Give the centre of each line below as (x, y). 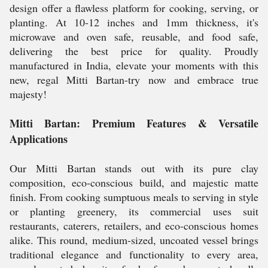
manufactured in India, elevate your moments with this (134, 66)
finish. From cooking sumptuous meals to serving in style (134, 197)
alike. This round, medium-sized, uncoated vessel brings (134, 240)
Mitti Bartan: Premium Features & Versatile (134, 124)
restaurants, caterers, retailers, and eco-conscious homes (134, 226)
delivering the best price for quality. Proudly (134, 51)
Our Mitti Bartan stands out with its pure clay (134, 168)
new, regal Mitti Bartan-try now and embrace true (134, 80)
